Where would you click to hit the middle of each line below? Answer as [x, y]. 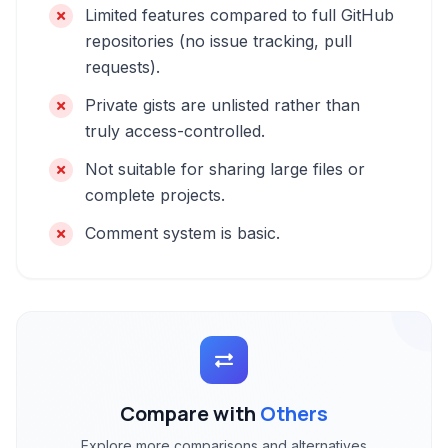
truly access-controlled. [175, 131]
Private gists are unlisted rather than [222, 105]
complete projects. [155, 195]
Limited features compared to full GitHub [239, 15]
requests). [122, 67]
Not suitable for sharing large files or [225, 169]
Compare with [190, 413]
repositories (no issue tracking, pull [218, 41]
